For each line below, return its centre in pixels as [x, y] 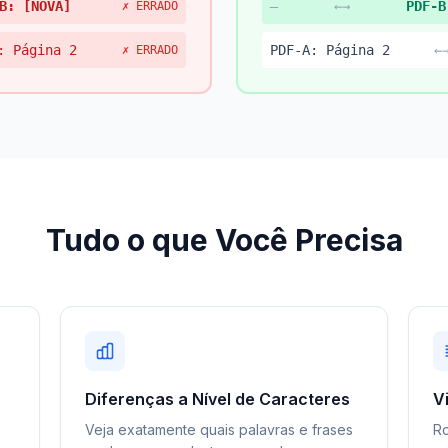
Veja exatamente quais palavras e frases [219, 429]
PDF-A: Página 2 [330, 50]
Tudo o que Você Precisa [224, 240]
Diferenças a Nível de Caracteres [217, 399]
